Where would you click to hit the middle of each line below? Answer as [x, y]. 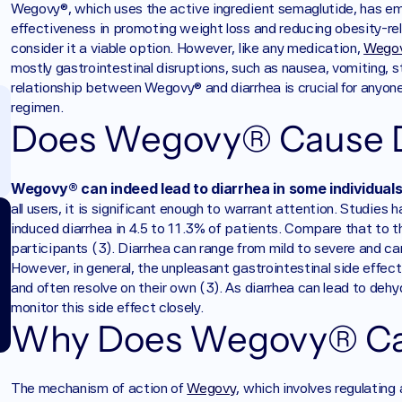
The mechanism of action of [99, 388]
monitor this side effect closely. [107, 307]
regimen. [37, 107]
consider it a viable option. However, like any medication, [188, 48]
